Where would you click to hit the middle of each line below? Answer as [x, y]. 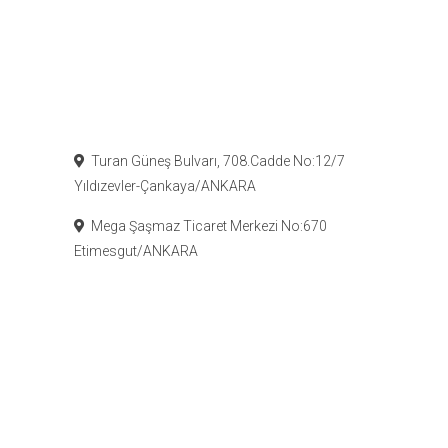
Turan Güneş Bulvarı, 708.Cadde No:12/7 [215, 161]
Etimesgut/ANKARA [136, 251]
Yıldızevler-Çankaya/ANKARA [165, 186]
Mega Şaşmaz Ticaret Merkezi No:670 [206, 226]
